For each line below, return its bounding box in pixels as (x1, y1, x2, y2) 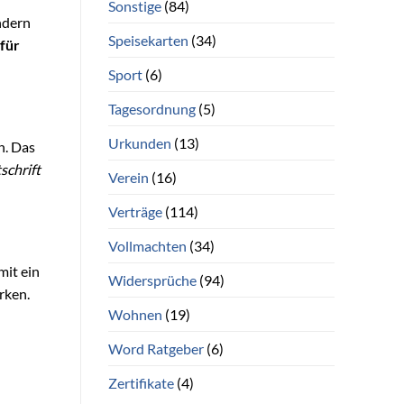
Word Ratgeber (107, 339, 204, 357)
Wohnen (107, 305, 162, 323)
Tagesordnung (107, 99, 196, 117)
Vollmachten (107, 236, 187, 254)
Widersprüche (107, 271, 197, 289)
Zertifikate (107, 373, 174, 391)
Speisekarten (107, 31, 188, 49)
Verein (107, 168, 149, 186)
